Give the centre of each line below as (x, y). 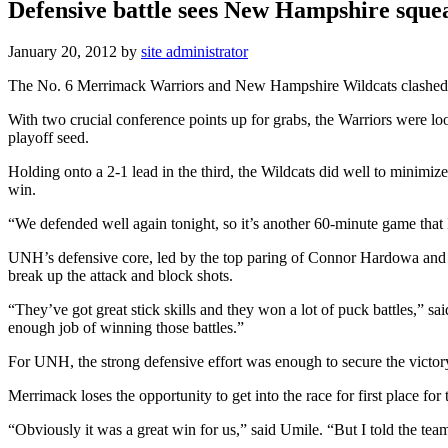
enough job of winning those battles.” (126, 328)
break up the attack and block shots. (120, 276)
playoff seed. (48, 138)
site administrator (194, 52)
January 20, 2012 (62, 52)
